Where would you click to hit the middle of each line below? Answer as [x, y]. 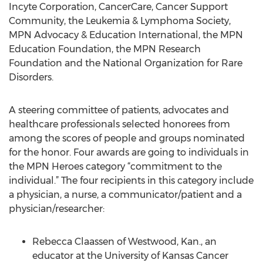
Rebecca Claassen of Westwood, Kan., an [124, 242]
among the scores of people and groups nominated [127, 138]
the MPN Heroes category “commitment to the [115, 166]
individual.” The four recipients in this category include [131, 181]
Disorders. [31, 77]
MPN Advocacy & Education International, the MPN [126, 35]
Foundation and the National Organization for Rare [126, 63]
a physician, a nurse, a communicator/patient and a [125, 195]
